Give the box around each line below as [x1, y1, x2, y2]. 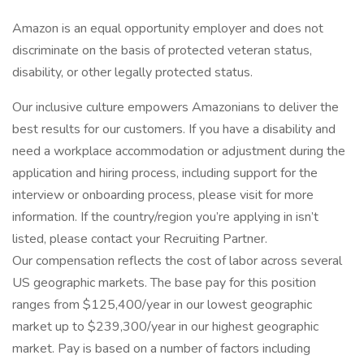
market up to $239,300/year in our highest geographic [12, 318, 318, 336]
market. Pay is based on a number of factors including [12, 340, 310, 357]
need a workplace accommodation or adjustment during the [12, 142, 345, 160]
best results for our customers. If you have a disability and [12, 120, 336, 138]
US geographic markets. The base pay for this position [12, 274, 316, 292]
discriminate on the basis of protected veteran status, [12, 41, 312, 59]
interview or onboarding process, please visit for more [12, 186, 314, 204]
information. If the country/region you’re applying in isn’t [12, 208, 318, 226]
